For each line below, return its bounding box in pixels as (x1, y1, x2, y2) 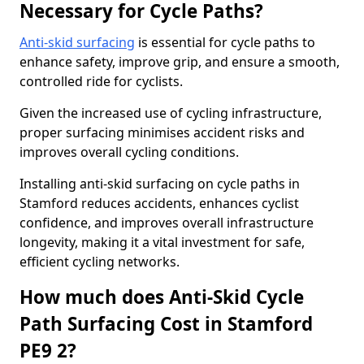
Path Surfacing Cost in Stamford (19, 311, 313, 336)
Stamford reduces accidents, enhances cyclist (19, 194, 299, 212)
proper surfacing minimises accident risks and (19, 123, 305, 141)
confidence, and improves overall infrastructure (19, 214, 314, 232)
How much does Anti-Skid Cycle (19, 284, 304, 310)
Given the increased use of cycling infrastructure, (19, 104, 322, 122)
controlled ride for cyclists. (19, 72, 183, 90)
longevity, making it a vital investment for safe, (19, 233, 305, 251)
